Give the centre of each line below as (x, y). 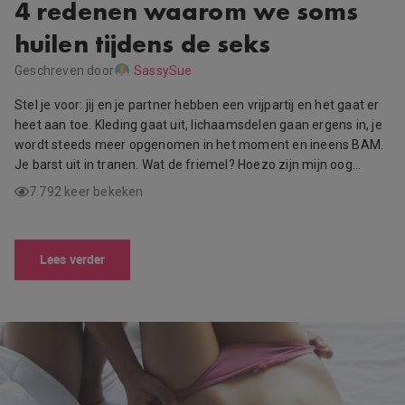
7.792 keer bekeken (86, 192)
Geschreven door (64, 71)
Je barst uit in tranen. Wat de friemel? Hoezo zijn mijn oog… (188, 165)
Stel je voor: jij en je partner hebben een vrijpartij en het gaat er (197, 105)
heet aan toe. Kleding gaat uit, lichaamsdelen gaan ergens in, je (198, 125)
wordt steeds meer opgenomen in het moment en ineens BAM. (199, 145)
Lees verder (73, 259)
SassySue (163, 71)
